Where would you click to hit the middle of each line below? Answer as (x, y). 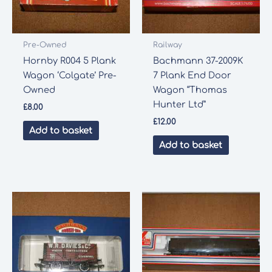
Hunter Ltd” (179, 105)
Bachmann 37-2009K (198, 61)
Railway (167, 45)
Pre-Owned (45, 45)
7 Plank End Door (192, 76)
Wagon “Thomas (190, 90)
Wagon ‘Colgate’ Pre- (70, 76)
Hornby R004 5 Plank (69, 61)
